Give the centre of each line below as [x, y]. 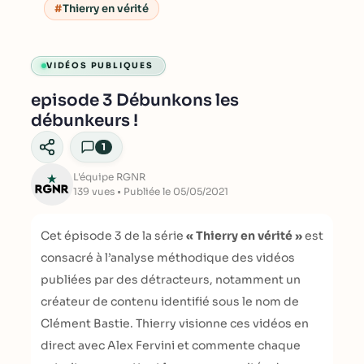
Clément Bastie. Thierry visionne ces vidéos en [175, 323]
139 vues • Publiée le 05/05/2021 [151, 191]
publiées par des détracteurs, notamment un [171, 279]
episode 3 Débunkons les [135, 100]
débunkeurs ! [84, 121]
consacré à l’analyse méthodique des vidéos [168, 258]
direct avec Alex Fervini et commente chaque [171, 345]
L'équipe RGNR [109, 177]
